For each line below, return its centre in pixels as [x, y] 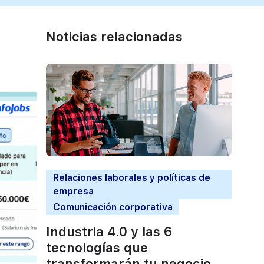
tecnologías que [97, 248]
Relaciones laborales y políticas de [131, 177]
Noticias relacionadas [114, 37]
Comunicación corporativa [113, 207]
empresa [73, 191]
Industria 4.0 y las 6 [109, 232]
